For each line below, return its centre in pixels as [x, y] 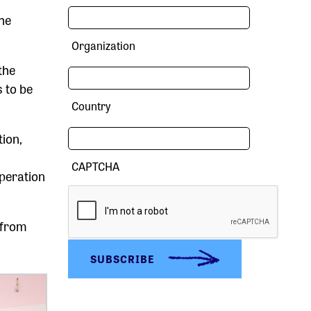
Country [91, 106]
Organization [104, 45]
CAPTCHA [96, 166]
